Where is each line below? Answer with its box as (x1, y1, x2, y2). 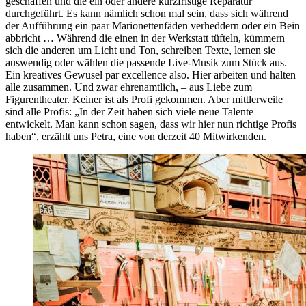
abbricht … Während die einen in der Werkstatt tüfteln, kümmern (5, 31, 285, 44)
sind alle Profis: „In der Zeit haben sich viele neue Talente (5, 105, 253, 117)
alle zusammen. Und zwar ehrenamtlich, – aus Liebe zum (5, 81, 252, 93)
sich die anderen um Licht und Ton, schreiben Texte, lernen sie (5, 44, 275, 56)
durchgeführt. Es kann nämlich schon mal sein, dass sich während (5, 7, 288, 19)
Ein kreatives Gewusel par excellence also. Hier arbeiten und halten (5, 68, 296, 81)
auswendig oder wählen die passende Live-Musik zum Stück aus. (5, 56, 287, 68)
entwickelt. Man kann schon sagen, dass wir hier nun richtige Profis (5, 117, 296, 130)
